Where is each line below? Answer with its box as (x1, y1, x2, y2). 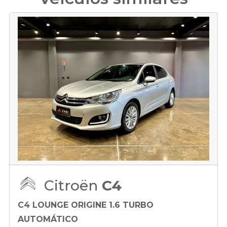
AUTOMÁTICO (18, 214, 78, 224)
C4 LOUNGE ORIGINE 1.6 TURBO (18, 200, 154, 210)
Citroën (44, 176, 102, 194)
